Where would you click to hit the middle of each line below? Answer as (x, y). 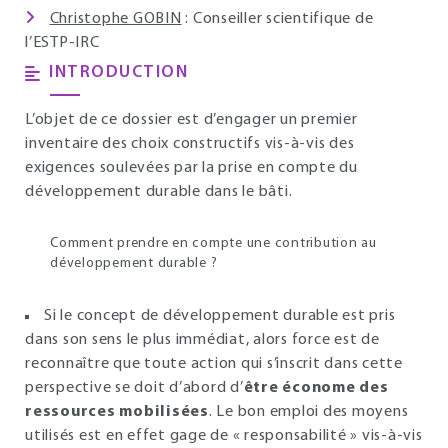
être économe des (316, 388)
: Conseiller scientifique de (277, 19)
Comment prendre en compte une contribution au (213, 243)
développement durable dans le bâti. (159, 192)
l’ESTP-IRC (62, 43)
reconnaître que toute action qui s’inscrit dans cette (214, 364)
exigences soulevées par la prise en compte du (191, 168)
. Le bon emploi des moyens (308, 412)
